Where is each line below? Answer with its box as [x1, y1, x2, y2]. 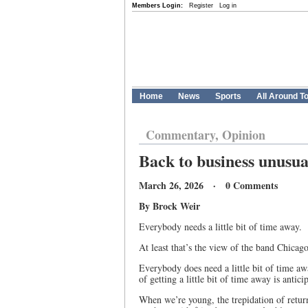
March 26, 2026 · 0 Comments [139, 178, 278, 192]
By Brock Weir [139, 199, 200, 213]
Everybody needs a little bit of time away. [139, 220, 302, 233]
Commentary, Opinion [146, 126, 265, 144]
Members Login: [132, 2, 183, 9]
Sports [215, 91, 241, 101]
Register [189, 2, 213, 9]
